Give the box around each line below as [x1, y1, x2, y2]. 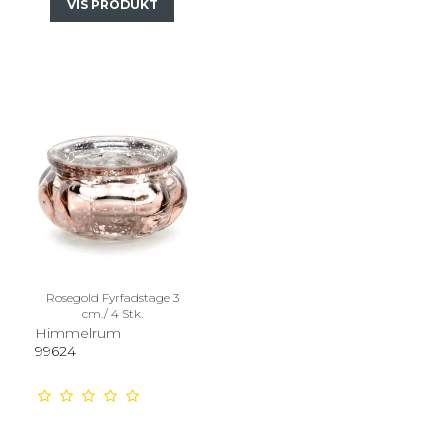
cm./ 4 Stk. [81, 305, 143, 321]
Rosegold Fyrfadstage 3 [45, 289, 179, 305]
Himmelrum [35, 323, 121, 342]
